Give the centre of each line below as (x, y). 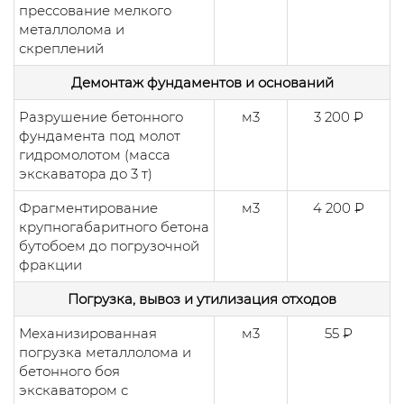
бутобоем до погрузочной (109, 245)
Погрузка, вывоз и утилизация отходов (202, 298)
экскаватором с (73, 390)
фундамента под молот (100, 135)
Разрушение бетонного (101, 116)
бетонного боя (69, 371)
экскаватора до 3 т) (86, 173)
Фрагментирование (88, 207)
